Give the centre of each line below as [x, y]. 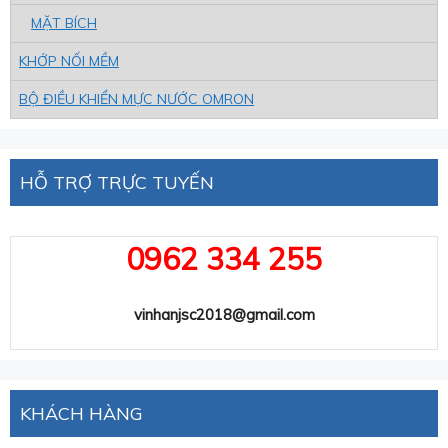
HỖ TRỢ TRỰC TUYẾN [117, 182]
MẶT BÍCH [64, 22]
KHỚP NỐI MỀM [69, 60]
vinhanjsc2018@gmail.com [224, 315]
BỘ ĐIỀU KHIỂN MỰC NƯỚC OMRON [136, 98]
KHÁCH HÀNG [81, 413]
